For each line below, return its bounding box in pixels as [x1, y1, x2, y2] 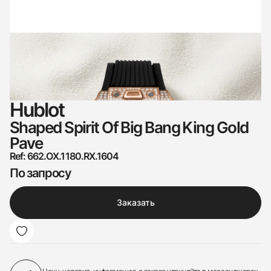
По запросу [10, 166, 71, 180]
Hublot [10, 98, 65, 122]
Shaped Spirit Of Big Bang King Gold [10, 118, 249, 137]
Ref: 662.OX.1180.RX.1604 [10, 150, 119, 162]
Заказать [116, 197, 155, 207]
